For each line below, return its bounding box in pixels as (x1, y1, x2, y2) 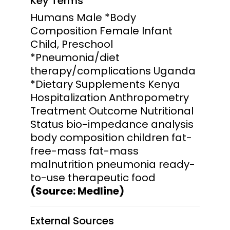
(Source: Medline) (30, 183, 124, 198)
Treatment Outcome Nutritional (30, 103, 194, 118)
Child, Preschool (30, 36, 113, 51)
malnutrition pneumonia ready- (30, 157, 195, 171)
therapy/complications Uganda (30, 63, 196, 78)
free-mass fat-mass (30, 143, 139, 158)
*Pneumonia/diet (30, 50, 120, 65)
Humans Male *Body (30, 10, 136, 25)
